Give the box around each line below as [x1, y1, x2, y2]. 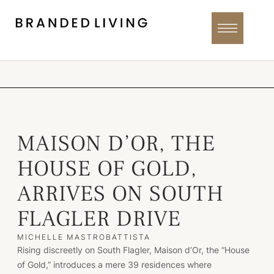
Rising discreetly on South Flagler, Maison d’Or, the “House [17, 245, 250, 255]
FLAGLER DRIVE [17, 205, 181, 233]
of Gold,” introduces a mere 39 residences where [17, 259, 212, 270]
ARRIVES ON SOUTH [17, 180, 224, 208]
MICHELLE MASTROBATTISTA [17, 232, 150, 242]
